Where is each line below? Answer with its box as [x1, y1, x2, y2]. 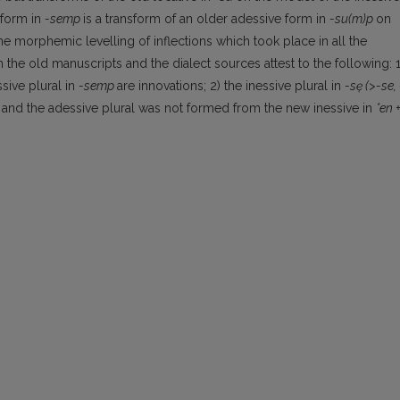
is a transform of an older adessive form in [83, 12, 329, 27]
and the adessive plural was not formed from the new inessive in [2, 101, 376, 116]
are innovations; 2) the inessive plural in [117, 79, 345, 94]
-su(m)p [329, 12, 376, 27]
